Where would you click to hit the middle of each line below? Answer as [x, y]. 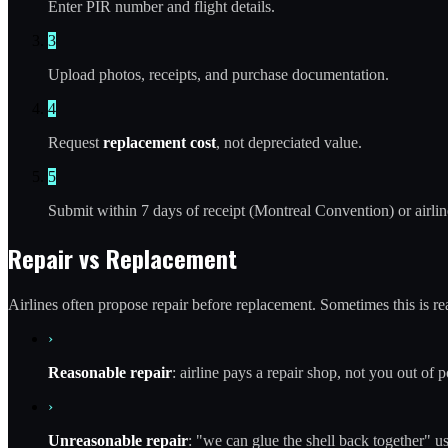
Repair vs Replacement [122, 258]
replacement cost [159, 143]
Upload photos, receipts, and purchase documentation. [218, 75]
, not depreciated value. [289, 143]
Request [75, 143]
